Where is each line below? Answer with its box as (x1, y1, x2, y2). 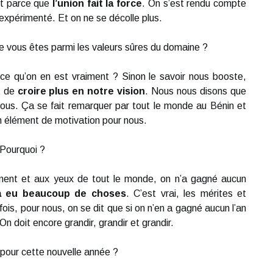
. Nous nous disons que (145, 86, 247, 96)
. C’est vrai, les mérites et (126, 188, 247, 199)
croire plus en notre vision (17, 86, 146, 96)
